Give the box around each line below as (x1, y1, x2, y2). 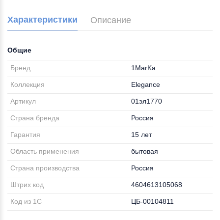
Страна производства (10, 164, 80, 172)
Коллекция (10, 81, 45, 88)
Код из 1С (10, 197, 42, 205)
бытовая (131, 147, 159, 155)
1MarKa (131, 64, 156, 72)
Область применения (10, 147, 80, 155)
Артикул (10, 97, 36, 105)
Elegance (131, 81, 161, 88)
